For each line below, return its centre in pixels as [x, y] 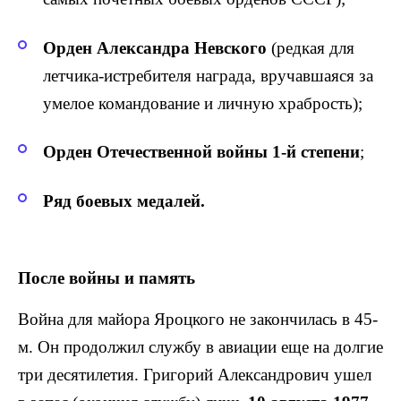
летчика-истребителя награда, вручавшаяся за [208, 75]
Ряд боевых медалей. [124, 201]
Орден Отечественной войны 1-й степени [201, 152]
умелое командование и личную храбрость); [203, 103]
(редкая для [311, 47]
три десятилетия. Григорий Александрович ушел [195, 374]
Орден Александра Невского [155, 47]
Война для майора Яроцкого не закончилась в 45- [198, 319]
